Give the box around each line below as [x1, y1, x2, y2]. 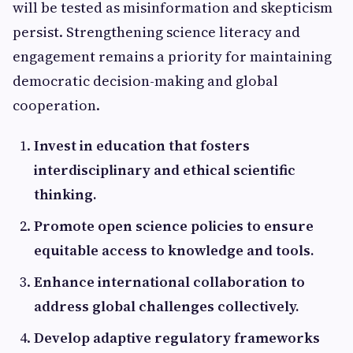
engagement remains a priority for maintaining [13, 46, 332, 66]
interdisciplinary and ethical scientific [34, 160, 295, 180]
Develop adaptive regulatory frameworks [34, 328, 320, 347]
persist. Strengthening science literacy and [13, 22, 300, 42]
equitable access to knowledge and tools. [34, 240, 314, 260]
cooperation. [13, 95, 100, 115]
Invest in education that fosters [34, 136, 250, 155]
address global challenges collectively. [34, 296, 299, 316]
